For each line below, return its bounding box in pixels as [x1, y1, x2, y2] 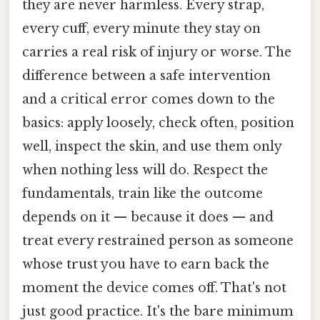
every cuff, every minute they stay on [22, 21, 261, 37]
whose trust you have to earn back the [22, 256, 269, 273]
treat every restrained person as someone [22, 233, 294, 249]
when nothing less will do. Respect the [22, 162, 268, 179]
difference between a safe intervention [22, 68, 271, 84]
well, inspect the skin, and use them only [22, 139, 281, 155]
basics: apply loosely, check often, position [22, 115, 294, 131]
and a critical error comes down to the [22, 91, 275, 108]
